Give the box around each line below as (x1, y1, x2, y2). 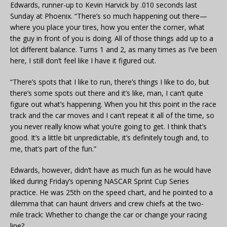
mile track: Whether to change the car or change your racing (10, 210, 207, 220)
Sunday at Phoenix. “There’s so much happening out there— (10, 11, 207, 21)
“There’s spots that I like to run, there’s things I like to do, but (10, 77, 209, 87)
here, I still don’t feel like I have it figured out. (10, 56, 156, 66)
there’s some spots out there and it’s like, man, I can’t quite (10, 88, 203, 98)
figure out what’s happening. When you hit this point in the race (10, 99, 216, 109)
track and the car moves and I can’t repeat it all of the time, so (10, 110, 214, 121)
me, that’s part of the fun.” (10, 144, 96, 154)
